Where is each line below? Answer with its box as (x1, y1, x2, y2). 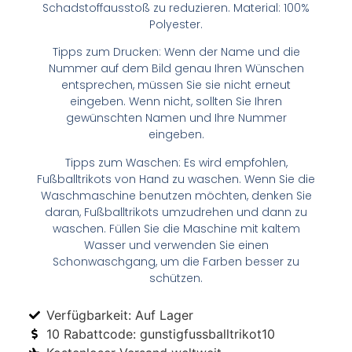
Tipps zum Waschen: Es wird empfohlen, (64, 154, 288, 170)
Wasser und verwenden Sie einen (83, 236, 269, 253)
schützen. (149, 269, 203, 286)
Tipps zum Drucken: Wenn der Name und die (52, 44, 300, 60)
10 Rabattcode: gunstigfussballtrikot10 (46, 326, 276, 343)
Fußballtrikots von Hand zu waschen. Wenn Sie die (37, 170, 315, 187)
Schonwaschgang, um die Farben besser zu (53, 253, 299, 269)
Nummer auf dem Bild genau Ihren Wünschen (48, 60, 304, 77)
